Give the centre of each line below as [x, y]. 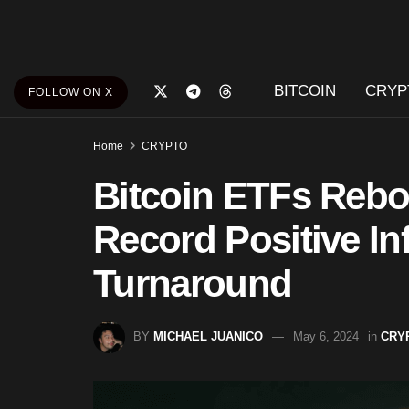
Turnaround [193, 283]
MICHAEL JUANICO [208, 336]
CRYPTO [164, 146]
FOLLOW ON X [71, 92]
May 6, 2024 [326, 336]
